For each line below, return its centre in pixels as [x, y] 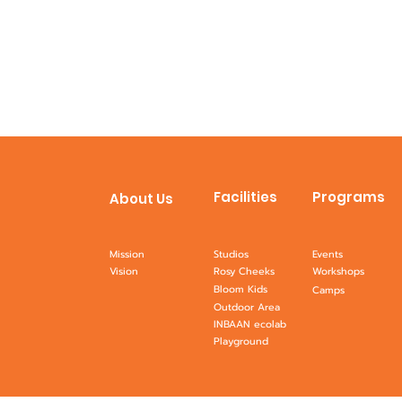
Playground [241, 341]
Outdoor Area [247, 307]
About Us [141, 199]
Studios [231, 254]
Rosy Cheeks [244, 271]
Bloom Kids [240, 289]
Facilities [245, 197]
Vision [124, 271]
